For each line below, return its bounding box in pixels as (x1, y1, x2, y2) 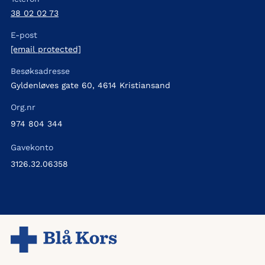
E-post (11, 30, 37, 40)
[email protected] (11, 44, 81, 54)
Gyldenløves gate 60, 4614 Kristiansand (11, 80, 170, 91)
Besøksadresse (11, 66, 70, 76)
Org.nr (11, 102, 35, 112)
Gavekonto (11, 143, 53, 153)
